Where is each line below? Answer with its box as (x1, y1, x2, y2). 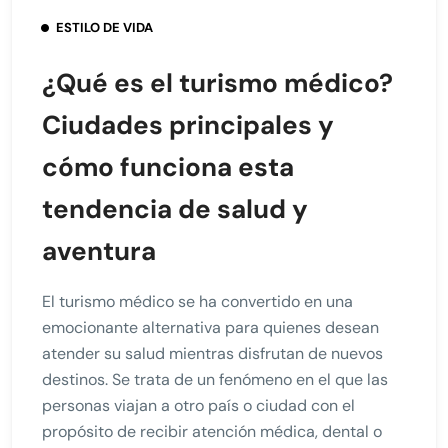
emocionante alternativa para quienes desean (42, 316, 379, 338)
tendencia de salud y (42, 191, 308, 226)
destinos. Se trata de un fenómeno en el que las (42, 368, 388, 390)
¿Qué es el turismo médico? (42, 65, 393, 100)
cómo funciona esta (42, 149, 294, 184)
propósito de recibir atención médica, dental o (42, 420, 382, 442)
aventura (42, 233, 156, 268)
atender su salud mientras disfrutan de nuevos (42, 342, 383, 364)
